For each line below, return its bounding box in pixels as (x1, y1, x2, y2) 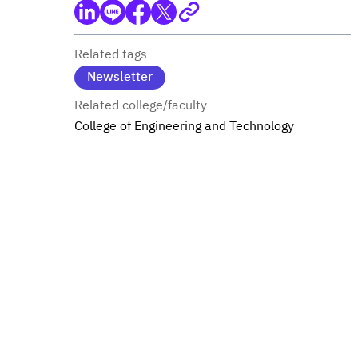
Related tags (74, 43, 147, 66)
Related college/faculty (74, 94, 207, 117)
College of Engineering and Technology (74, 115, 294, 137)
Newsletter (87, 66, 153, 89)
